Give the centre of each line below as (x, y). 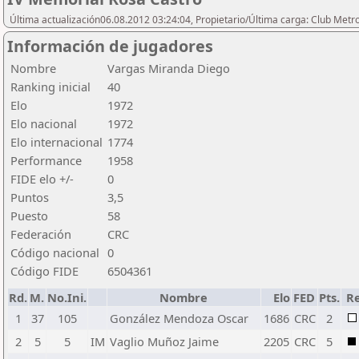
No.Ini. (67, 297)
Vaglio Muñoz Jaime (164, 341)
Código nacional (55, 252)
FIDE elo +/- (42, 179)
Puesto (29, 216)
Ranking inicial (50, 87)
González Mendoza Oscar (179, 318)
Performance (46, 160)
